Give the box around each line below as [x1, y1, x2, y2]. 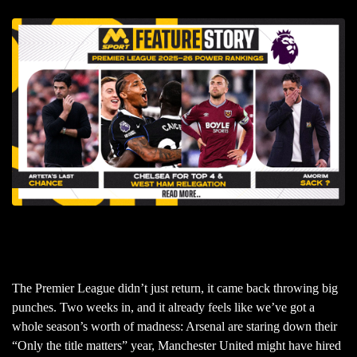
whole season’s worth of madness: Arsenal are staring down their [12, 319, 337, 333]
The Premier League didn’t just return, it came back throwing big [12, 280, 338, 295]
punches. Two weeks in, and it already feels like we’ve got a [12, 300, 315, 314]
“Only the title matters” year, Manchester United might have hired [12, 338, 341, 352]
